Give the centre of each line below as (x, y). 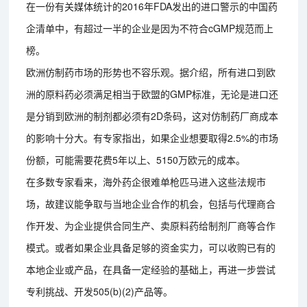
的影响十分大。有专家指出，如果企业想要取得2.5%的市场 (152, 137)
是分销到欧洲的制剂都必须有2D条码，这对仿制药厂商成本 (152, 115)
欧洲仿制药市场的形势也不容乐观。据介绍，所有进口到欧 (151, 72)
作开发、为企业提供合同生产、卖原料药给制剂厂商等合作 (151, 225)
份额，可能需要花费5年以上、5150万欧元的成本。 (136, 159)
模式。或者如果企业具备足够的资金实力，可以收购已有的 (151, 247)
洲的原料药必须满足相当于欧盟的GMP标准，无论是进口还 (152, 94)
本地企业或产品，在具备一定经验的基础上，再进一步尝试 (151, 269)
